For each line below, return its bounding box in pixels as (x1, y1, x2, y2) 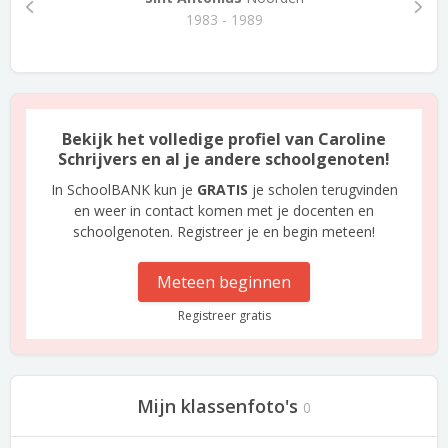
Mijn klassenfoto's (137, 394, 298, 418)
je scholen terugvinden (247, 180, 398, 199)
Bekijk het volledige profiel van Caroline (62, 128, 386, 150)
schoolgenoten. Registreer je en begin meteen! (73, 222, 375, 241)
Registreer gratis (177, 307, 271, 324)
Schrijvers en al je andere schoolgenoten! (58, 148, 390, 170)
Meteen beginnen (157, 271, 291, 293)
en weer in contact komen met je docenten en (74, 201, 374, 220)
